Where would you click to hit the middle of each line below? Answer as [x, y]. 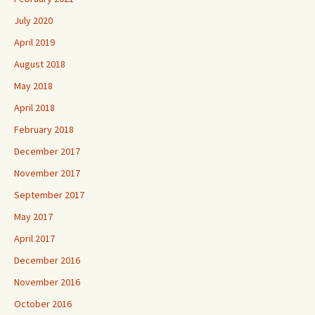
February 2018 [44, 129]
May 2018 [33, 86]
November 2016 [47, 282]
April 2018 [34, 108]
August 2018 [40, 64]
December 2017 [47, 151]
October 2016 [43, 304]
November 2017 [47, 173]
